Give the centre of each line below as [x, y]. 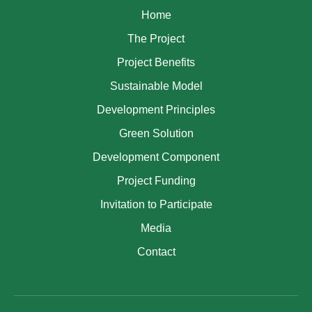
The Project [156, 38]
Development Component [156, 157]
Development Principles [156, 109]
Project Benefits [156, 62]
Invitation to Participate [156, 204]
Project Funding [156, 180]
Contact [156, 251]
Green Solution [156, 133]
